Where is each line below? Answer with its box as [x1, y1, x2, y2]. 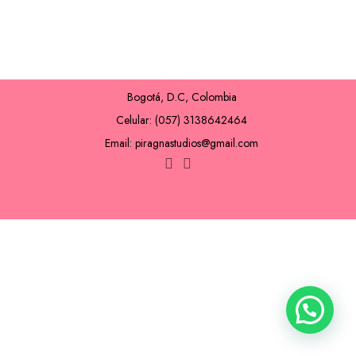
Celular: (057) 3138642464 [116, 112, 248, 128]
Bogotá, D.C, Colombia [126, 89, 237, 105]
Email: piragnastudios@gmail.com [105, 135, 259, 151]
